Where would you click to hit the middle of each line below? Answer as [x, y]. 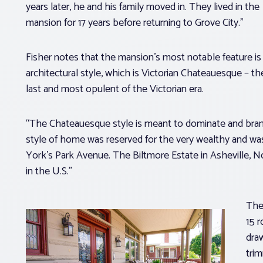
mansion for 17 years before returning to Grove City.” [136, 23]
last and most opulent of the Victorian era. [116, 89]
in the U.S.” [50, 171]
